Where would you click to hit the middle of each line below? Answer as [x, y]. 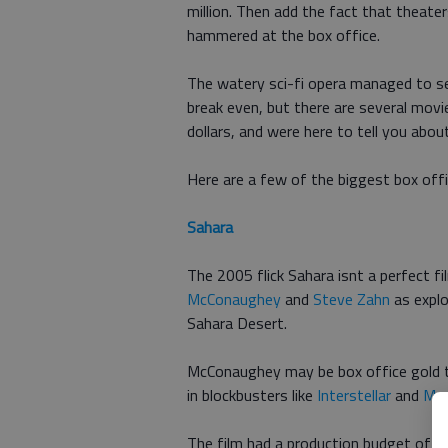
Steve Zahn [351, 299]
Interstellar [354, 395]
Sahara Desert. [237, 323]
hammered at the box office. [283, 35]
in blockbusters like [252, 395]
